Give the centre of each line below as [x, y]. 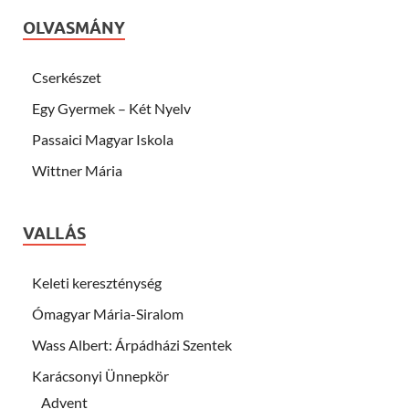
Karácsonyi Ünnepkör [100, 375]
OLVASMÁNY [74, 27]
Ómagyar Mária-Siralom [108, 313]
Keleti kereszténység [97, 282]
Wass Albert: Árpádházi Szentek [132, 344]
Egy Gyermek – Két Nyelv [111, 108]
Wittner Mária [77, 170]
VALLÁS [54, 233]
